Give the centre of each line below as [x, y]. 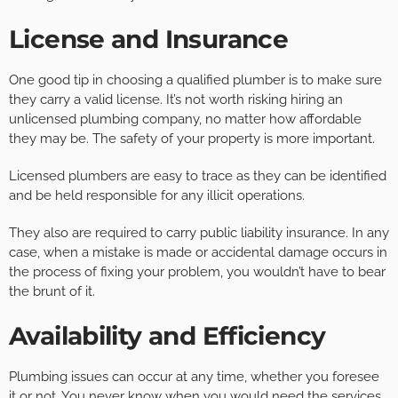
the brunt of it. [52, 292]
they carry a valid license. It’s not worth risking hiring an [176, 100]
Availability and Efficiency [167, 336]
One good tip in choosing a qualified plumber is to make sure [195, 80]
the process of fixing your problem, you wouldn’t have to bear [197, 272]
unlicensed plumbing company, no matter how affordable [185, 119]
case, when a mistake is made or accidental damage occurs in [198, 253]
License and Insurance [149, 40]
